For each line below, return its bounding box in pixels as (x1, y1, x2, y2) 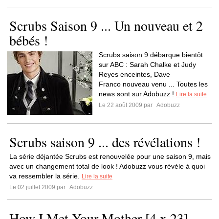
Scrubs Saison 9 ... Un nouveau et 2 (9, 16, 203, 35)
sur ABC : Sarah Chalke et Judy (99, 61, 196, 68)
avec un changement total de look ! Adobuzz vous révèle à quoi (9, 162, 205, 170)
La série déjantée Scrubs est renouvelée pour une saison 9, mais (9, 153, 211, 160)
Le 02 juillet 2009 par (9, 184, 68, 191)
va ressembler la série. (9, 172, 82, 180)
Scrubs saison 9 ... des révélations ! (9, 132, 200, 151)
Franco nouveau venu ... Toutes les (99, 80, 208, 88)
